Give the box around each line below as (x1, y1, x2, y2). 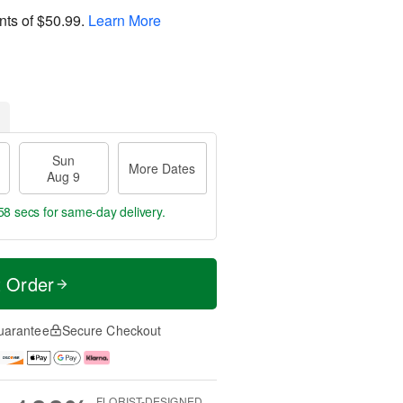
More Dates (129, 159, 196, 177)
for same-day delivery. (40, 202, 166, 220)
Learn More (88, 9, 161, 31)
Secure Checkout (61, 321, 162, 339)
